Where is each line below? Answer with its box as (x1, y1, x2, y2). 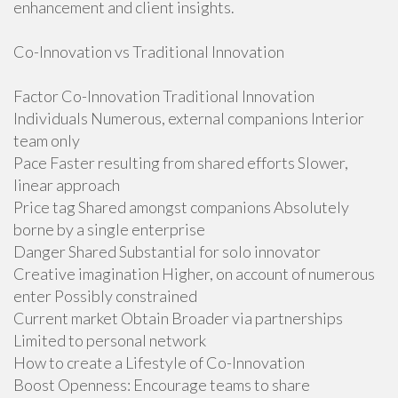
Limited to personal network (13, 330, 206, 350)
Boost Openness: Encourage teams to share (13, 375, 310, 394)
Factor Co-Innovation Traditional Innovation (13, 86, 314, 106)
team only (13, 131, 80, 150)
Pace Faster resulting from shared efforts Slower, (13, 153, 348, 172)
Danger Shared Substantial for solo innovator (13, 242, 321, 261)
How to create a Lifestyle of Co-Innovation (13, 353, 305, 372)
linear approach (13, 175, 120, 195)
